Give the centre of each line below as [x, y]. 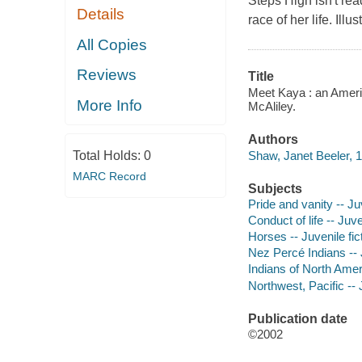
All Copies [112, 44]
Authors [273, 140]
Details [101, 15]
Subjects [275, 188]
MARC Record [109, 177]
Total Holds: [108, 156]
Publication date [297, 318]
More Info [110, 105]
